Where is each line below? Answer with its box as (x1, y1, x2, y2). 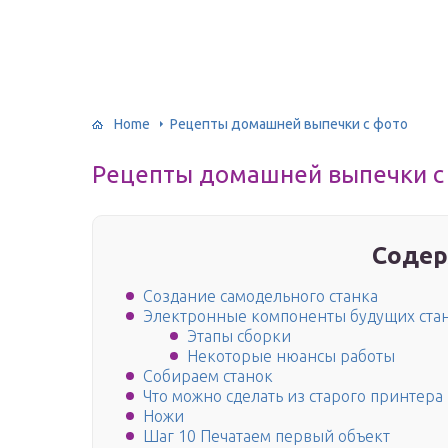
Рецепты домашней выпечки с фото (170, 115, 408, 132)
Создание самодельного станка (143, 287, 378, 306)
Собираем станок (143, 367, 273, 386)
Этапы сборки (187, 327, 291, 346)
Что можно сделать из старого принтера (143, 387, 443, 406)
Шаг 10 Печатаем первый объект (143, 427, 390, 446)
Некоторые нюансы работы (187, 347, 395, 366)
